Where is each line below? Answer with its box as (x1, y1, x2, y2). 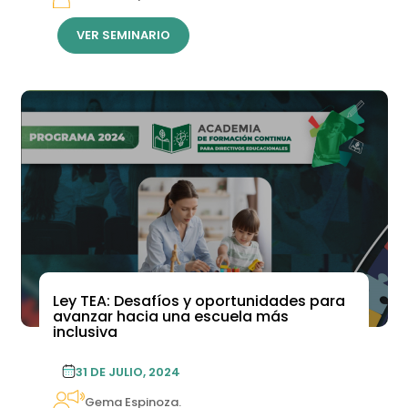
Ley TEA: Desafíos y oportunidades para (52, 290, 345, 311)
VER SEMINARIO (76, 25, 170, 44)
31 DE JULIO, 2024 (75, 362, 180, 381)
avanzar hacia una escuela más (52, 305, 289, 327)
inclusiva (52, 321, 117, 342)
